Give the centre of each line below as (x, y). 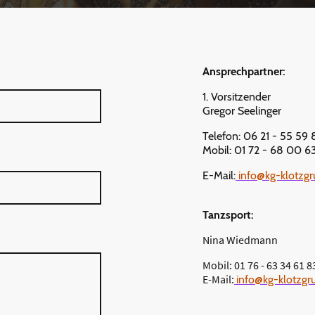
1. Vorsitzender (237, 96)
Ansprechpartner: (244, 71)
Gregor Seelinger (242, 110)
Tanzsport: (228, 214)
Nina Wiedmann (240, 239)
